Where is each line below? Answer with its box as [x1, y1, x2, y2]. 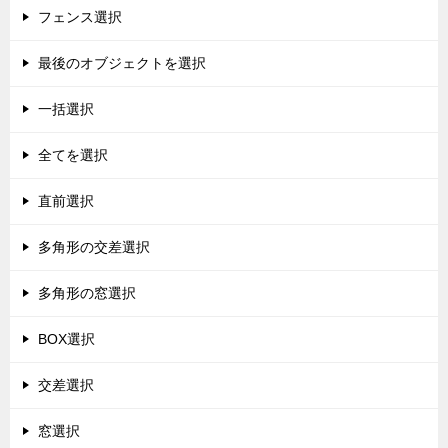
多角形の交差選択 [38, 239, 150, 255]
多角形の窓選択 [38, 285, 136, 301]
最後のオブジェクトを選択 [38, 55, 206, 71]
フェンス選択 [38, 9, 122, 25]
